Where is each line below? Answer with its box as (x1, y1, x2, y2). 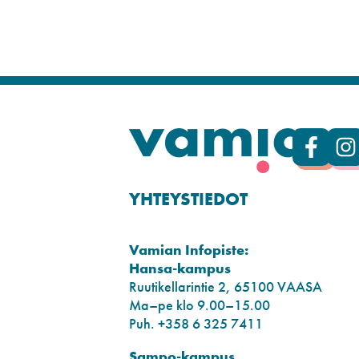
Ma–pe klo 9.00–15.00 (129, 295, 271, 314)
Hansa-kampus (129, 258, 232, 277)
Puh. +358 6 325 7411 (129, 313, 264, 333)
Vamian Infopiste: (129, 240, 249, 259)
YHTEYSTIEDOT (129, 187, 248, 211)
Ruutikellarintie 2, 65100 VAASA (129, 276, 323, 296)
